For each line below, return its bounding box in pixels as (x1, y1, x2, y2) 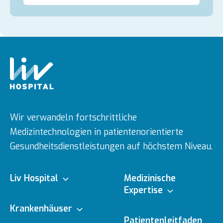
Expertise (123, 184, 165, 196)
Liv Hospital (9, 172, 61, 184)
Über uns (9, 196, 46, 208)
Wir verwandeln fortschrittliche (9, 112, 137, 124)
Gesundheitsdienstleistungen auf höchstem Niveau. (9, 141, 213, 153)
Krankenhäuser (9, 203, 75, 215)
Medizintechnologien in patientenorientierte (9, 126, 183, 138)
